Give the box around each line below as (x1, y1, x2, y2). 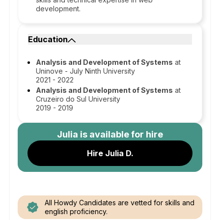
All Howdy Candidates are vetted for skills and (45, 198, 194, 207)
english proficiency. (45, 207, 108, 216)
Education (28, 34, 68, 44)
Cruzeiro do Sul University (36, 95, 120, 103)
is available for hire (78, 129, 163, 139)
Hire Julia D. (86, 148, 134, 158)
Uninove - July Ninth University (36, 67, 135, 75)
